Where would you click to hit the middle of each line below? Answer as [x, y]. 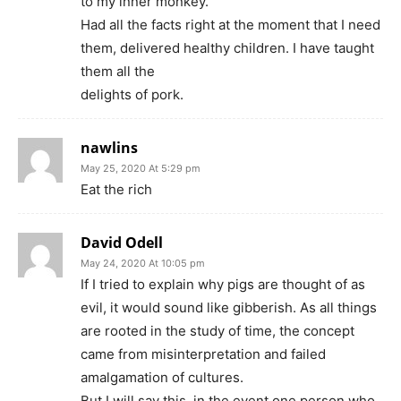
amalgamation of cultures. [162, 378]
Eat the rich [116, 190]
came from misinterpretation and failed [203, 354]
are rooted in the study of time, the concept [218, 331]
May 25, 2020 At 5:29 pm [141, 169]
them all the [118, 72]
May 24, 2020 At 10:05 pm [143, 264]
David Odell [122, 243]
